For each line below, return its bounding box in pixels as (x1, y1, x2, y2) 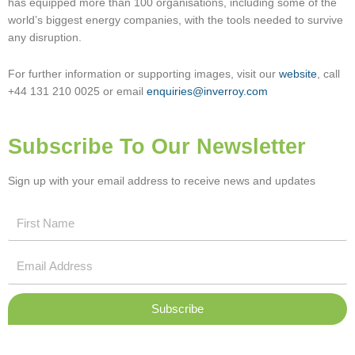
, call (317, 67, 340, 80)
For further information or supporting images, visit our (8, 67, 279, 80)
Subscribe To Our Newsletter (8, 133, 306, 158)
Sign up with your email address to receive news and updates (8, 174, 315, 187)
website (279, 67, 317, 80)
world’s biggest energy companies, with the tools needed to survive (8, 13, 343, 26)
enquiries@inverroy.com (147, 85, 268, 97)
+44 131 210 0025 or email (8, 85, 147, 97)
